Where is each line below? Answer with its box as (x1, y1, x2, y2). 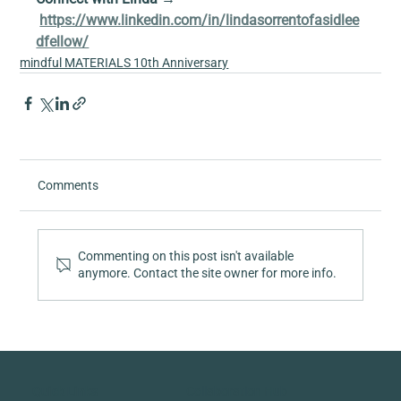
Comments (38, 178, 99, 193)
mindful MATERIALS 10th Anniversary (20, 55, 229, 71)
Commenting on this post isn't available (78, 249, 294, 264)
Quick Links (31, 384, 98, 399)
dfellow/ (36, 33, 90, 51)
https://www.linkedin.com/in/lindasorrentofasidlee (39, 12, 360, 30)
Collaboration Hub (185, 384, 287, 399)
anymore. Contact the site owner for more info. (78, 266, 337, 281)
